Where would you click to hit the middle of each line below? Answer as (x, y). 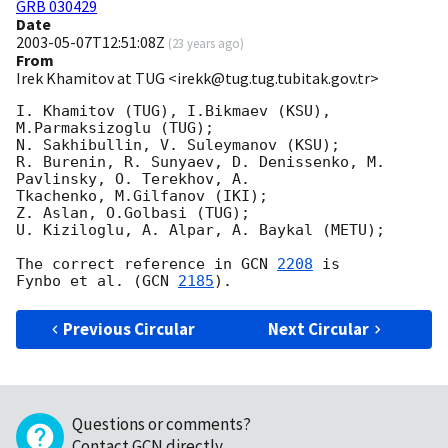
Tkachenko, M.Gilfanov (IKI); (142, 196)
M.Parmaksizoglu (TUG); (115, 128)
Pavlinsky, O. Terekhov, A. (133, 179)
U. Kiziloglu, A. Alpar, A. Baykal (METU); (200, 230)
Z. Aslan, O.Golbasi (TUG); (133, 213)
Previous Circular (129, 329)
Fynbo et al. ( (79, 281)
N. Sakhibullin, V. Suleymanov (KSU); (178, 145)
